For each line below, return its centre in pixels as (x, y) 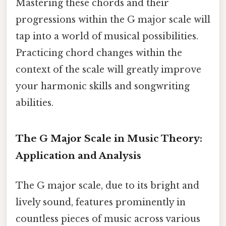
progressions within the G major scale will (113, 19)
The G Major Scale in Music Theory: (109, 138)
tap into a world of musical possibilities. (107, 36)
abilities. (35, 103)
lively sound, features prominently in (101, 202)
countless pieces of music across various (108, 219)
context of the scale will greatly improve (108, 69)
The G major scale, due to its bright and (107, 185)
